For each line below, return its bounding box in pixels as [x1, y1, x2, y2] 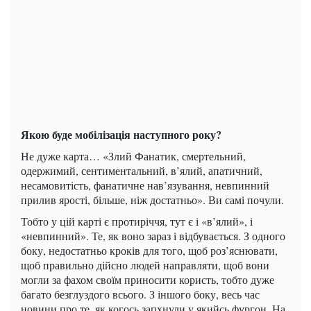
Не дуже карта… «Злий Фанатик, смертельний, [21, 148, 246, 163]
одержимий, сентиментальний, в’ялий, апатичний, [21, 162, 262, 178]
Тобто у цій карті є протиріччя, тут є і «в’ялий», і [21, 213, 253, 228]
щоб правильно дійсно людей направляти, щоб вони [21, 257, 269, 272]
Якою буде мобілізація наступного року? [21, 126, 221, 142]
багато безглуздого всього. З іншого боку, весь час [21, 286, 260, 301]
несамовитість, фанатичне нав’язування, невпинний [21, 177, 269, 192]
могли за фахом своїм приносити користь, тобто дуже [21, 271, 274, 287]
